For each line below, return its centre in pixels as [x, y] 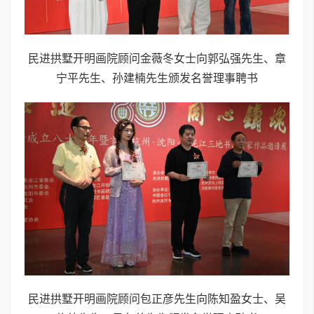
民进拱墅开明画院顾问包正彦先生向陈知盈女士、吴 [157, 299]
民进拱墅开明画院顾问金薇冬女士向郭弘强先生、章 [157, 58]
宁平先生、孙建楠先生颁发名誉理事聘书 [157, 78]
